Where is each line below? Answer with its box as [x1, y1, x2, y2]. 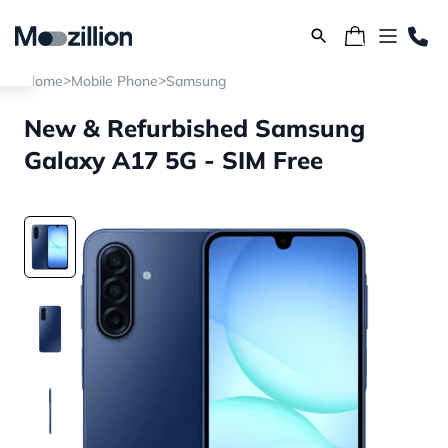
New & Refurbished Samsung [24, 113, 365, 143]
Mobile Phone [71, 72, 158, 90]
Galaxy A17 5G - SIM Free [24, 145, 323, 175]
